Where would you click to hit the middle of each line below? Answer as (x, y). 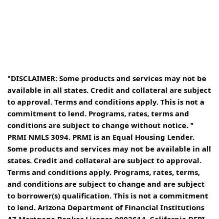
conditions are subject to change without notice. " (100, 125)
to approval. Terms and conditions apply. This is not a (106, 102)
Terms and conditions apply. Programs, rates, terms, (104, 172)
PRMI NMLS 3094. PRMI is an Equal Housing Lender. (101, 137)
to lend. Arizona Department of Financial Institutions (106, 208)
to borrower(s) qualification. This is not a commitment (108, 196)
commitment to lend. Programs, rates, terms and (98, 114)
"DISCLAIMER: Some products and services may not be (107, 78)
